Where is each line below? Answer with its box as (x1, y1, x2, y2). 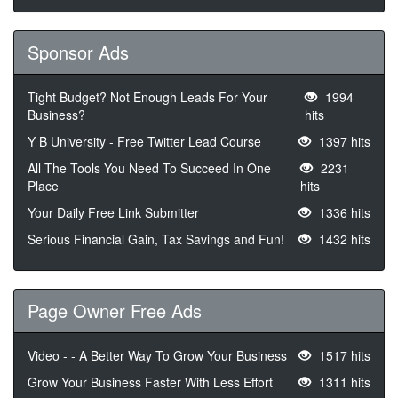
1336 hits (315, 203, 370, 222)
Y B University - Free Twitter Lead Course (28, 132, 261, 151)
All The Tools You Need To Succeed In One (28, 159, 271, 178)
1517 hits (315, 346, 370, 365)
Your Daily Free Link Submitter (28, 203, 199, 222)
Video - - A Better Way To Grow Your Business (28, 346, 287, 365)
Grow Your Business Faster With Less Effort (28, 373, 273, 392)
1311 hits (315, 373, 370, 392)
